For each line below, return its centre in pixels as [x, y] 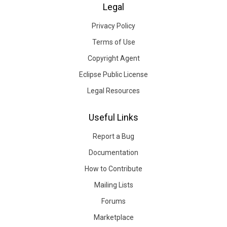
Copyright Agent [113, 58]
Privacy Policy [113, 26]
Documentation [113, 153]
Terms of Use [113, 42]
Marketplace [113, 217]
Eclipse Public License [113, 74]
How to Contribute [113, 169]
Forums [113, 201]
